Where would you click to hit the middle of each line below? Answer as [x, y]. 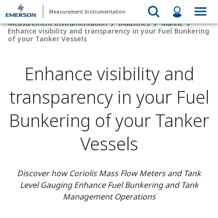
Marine [172, 23]
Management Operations [109, 197]
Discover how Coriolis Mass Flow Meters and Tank [109, 173]
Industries [134, 23]
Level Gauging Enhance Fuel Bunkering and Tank [109, 185]
